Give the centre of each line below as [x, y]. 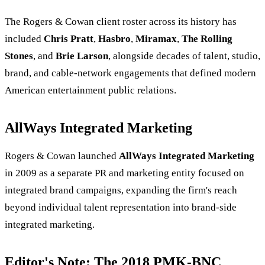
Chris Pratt [69, 39]
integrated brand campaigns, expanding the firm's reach [121, 190]
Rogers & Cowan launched [62, 156]
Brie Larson [82, 56]
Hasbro [114, 39]
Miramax [156, 39]
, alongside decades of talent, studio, [184, 56]
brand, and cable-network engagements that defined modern [130, 73]
